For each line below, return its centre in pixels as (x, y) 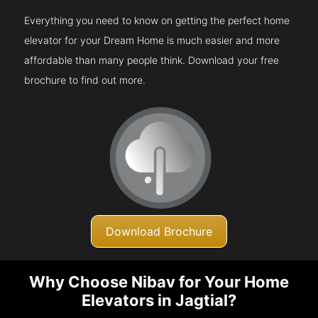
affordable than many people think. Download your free (152, 60)
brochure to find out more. (85, 79)
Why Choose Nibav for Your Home (159, 282)
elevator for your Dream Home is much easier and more (152, 40)
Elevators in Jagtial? (159, 301)
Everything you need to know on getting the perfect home (157, 20)
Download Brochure (159, 231)
